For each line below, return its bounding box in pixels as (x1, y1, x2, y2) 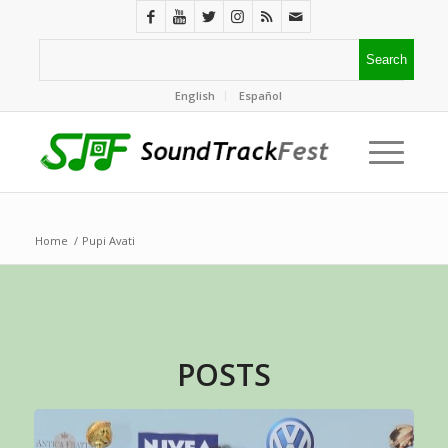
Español (239, 88, 283, 103)
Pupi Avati (81, 233, 135, 248)
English (175, 88, 216, 103)
